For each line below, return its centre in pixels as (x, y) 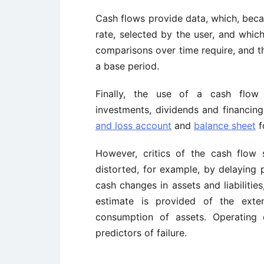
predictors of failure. (141, 233)
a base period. (127, 66)
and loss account (133, 126)
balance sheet (225, 126)
